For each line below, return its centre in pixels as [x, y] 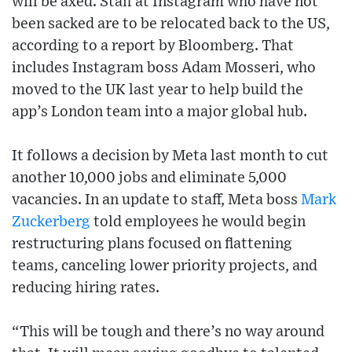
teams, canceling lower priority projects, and [165, 266]
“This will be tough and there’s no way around [168, 332]
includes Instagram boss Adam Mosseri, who [164, 68]
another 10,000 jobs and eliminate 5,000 [149, 178]
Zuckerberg [51, 222]
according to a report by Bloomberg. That [153, 46]
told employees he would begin [198, 222]
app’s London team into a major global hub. [159, 112]
